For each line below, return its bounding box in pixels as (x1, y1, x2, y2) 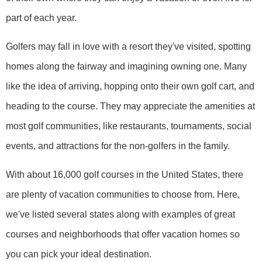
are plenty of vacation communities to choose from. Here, (6, 189, 240, 200)
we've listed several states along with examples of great (6, 209, 235, 220)
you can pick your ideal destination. (6, 249, 151, 260)
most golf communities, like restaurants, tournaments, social (6, 121, 251, 132)
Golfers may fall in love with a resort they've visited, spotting (6, 42, 251, 52)
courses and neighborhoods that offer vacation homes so (6, 229, 240, 240)
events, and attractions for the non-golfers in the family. (6, 141, 230, 151)
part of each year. (6, 13, 77, 23)
